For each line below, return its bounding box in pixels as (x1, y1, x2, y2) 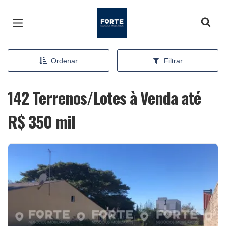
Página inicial (96, 10, 155, 21)
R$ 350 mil (8, 109, 75, 133)
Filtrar (164, 56, 183, 65)
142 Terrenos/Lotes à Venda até (8, 86, 201, 109)
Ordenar (50, 56, 78, 65)
